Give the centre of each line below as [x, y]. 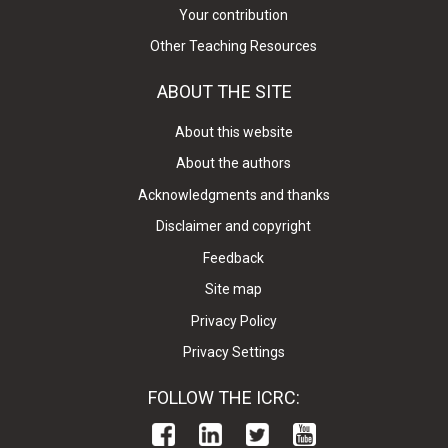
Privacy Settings [233, 352]
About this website [233, 131]
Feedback [234, 257]
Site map [234, 289]
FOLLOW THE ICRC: [224, 397]
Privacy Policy [233, 320]
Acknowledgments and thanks [233, 194]
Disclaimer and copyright [234, 226]
